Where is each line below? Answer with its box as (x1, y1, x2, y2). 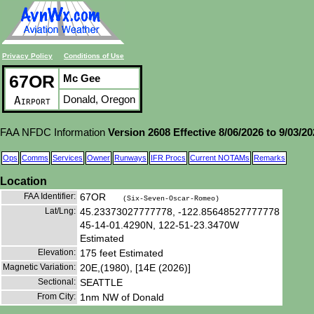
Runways (114, 153, 146, 162)
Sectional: (38, 276, 76, 287)
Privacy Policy (2, 52, 53, 60)
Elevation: (38, 247, 76, 257)
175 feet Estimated (80, 247, 163, 259)
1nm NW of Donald (80, 291, 164, 303)
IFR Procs (151, 153, 186, 162)
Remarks (254, 153, 285, 162)
